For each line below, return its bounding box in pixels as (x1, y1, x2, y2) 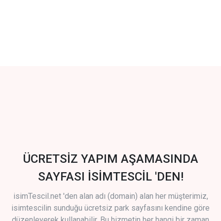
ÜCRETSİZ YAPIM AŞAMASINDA (23, 152, 198, 166)
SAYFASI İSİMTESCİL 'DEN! (37, 170, 184, 184)
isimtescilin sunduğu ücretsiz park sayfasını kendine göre (11, 203, 210, 213)
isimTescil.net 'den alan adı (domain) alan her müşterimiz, (13, 191, 208, 201)
